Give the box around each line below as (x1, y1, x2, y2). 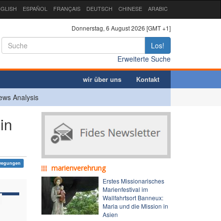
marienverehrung (51, 163, 106, 173)
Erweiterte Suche (117, 53, 171, 64)
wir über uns (83, 74, 121, 84)
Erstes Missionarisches (102, 176, 164, 185)
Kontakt (136, 74, 159, 84)
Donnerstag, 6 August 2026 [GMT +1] (72, 23, 171, 32)
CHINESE (118, 4, 142, 12)
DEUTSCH (86, 4, 112, 12)
